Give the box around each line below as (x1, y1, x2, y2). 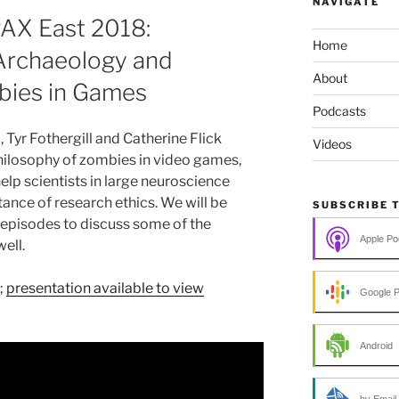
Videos (312, 136, 352, 152)
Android (359, 340, 393, 352)
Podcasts (312, 103, 366, 119)
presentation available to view (6, 280, 204, 297)
